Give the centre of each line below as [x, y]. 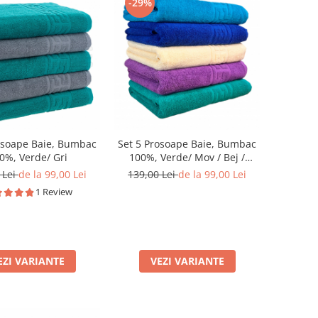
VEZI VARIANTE [187, 261]
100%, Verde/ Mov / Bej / [187, 157]
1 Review [54, 192]
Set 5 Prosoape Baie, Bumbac [187, 144]
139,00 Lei [153, 174]
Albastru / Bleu [187, 171]
